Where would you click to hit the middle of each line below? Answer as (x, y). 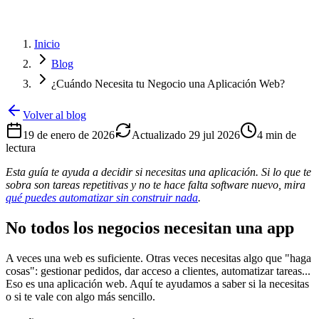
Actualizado (160, 135)
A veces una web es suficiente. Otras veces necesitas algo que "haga (158, 258)
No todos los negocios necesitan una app (150, 228)
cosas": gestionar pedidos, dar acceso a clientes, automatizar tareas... (158, 271)
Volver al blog (54, 115)
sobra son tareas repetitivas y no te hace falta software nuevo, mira (156, 184)
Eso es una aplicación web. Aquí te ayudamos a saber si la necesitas (157, 283)
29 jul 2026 (214, 135)
